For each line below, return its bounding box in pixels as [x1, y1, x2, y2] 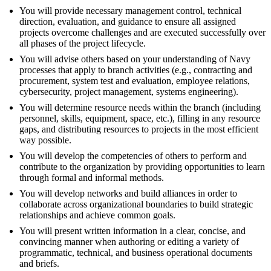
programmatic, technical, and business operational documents [19, 247, 252, 258]
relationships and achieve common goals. [19, 209, 175, 220]
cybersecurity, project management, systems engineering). [19, 86, 238, 97]
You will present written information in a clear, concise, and [19, 225, 246, 236]
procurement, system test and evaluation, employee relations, [19, 75, 250, 86]
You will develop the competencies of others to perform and [19, 150, 247, 161]
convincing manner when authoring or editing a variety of [19, 236, 239, 247]
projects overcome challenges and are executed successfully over [19, 27, 266, 38]
